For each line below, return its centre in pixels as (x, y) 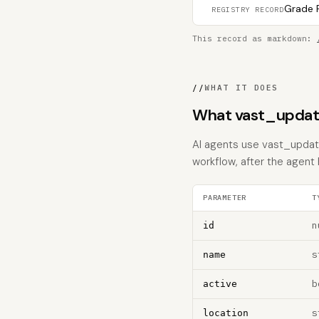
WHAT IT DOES (242, 88)
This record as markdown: (255, 38)
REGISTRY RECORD (248, 10)
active (220, 284)
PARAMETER (225, 198)
